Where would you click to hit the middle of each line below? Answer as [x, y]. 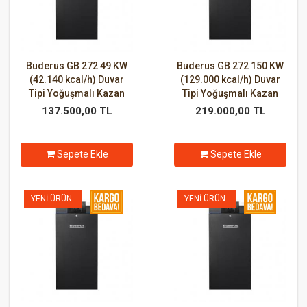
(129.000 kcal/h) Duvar [230, 80]
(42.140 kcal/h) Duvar [77, 80]
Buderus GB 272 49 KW [77, 66]
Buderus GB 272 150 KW [230, 66]
